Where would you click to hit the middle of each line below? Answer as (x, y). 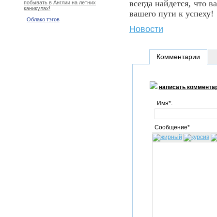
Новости (146, 29)
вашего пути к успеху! (171, 14)
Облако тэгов (43, 20)
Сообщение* (172, 127)
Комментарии (178, 57)
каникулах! (37, 8)
